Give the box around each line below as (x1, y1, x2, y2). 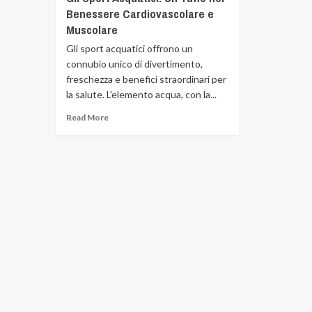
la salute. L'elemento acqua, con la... (65, 88, 217, 100)
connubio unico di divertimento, (65, 58, 203, 70)
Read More (65, 112, 109, 123)
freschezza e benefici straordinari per (65, 73, 226, 85)
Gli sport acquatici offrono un (65, 42, 193, 54)
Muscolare (65, 22, 118, 38)
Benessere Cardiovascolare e (65, 6, 214, 22)
